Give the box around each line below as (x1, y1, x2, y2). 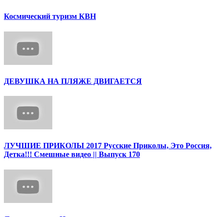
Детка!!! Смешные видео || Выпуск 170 (4, 150, 140, 159)
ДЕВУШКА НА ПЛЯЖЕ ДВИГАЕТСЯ (4, 77, 142, 85)
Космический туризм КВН (4, 12, 96, 21)
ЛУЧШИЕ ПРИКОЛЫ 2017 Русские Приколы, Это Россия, (4, 141, 212, 150)
